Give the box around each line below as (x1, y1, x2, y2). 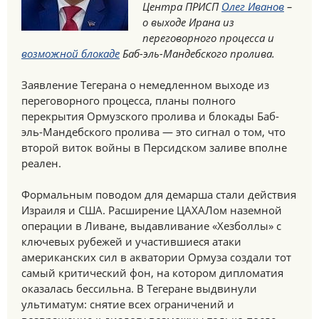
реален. (21, 156, 61, 170)
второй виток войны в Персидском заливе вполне (21, 140, 287, 155)
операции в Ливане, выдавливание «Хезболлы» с (21, 219, 281, 233)
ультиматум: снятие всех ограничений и (21, 297, 234, 311)
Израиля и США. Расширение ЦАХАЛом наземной (21, 203, 282, 217)
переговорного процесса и (142, 31, 274, 45)
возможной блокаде (21, 46, 120, 61)
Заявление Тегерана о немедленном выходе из (21, 78, 269, 92)
